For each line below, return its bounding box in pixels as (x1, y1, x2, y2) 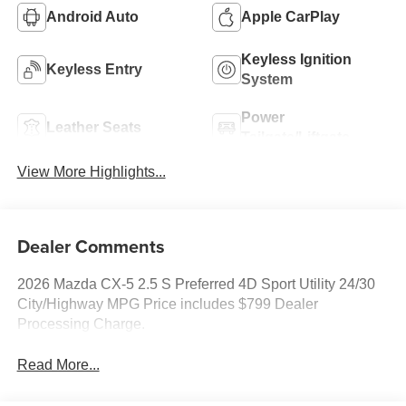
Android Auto (45, 9, 139, 25)
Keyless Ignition (241, 52, 352, 68)
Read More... (16, 356, 100, 372)
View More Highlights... (16, 164, 166, 180)
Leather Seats (45, 120, 141, 136)
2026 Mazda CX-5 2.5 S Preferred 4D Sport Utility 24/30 (16, 275, 375, 292)
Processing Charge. (16, 315, 145, 332)
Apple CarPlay (241, 9, 340, 25)
